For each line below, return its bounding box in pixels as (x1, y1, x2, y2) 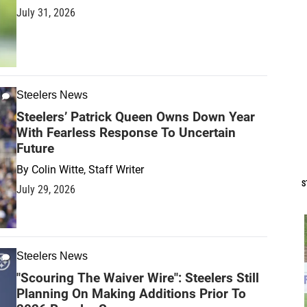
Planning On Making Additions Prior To (16, 285, 246, 302)
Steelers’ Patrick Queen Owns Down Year (16, 108, 255, 125)
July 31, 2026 (16, 5, 75, 19)
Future (16, 140, 54, 156)
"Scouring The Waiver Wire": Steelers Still (16, 269, 259, 286)
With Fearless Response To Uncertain (16, 124, 236, 140)
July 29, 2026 (16, 182, 75, 196)
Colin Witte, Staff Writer (32, 162, 144, 176)
